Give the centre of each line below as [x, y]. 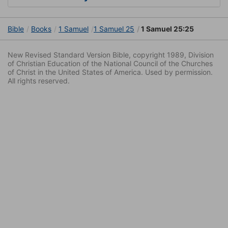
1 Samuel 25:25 [167, 29]
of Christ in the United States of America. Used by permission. [110, 72]
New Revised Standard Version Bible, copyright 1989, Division [111, 55]
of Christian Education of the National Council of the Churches [110, 64]
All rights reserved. [39, 81]
